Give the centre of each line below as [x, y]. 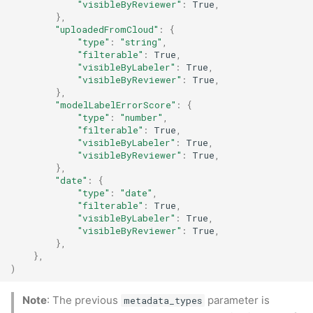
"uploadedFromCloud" [107, 29]
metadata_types [162, 300]
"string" [141, 42]
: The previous [84, 300]
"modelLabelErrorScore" [116, 104]
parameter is [237, 300]
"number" [142, 117]
